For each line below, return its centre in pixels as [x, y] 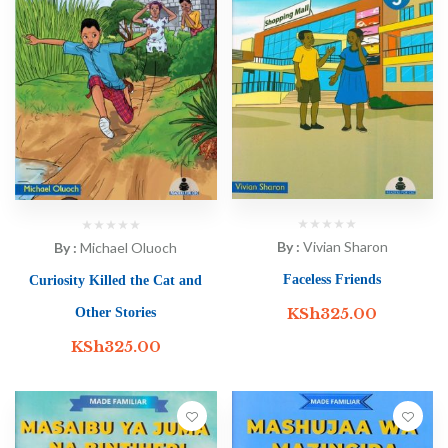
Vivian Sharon [345, 247]
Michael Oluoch [129, 248]
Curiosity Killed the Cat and [116, 281]
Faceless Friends [332, 280]
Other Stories [116, 313]
